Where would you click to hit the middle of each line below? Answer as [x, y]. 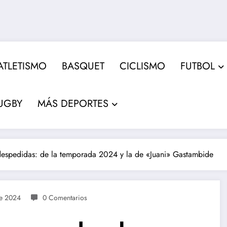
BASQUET [83, 66]
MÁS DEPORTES [73, 103]
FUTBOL [198, 66]
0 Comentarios [65, 197]
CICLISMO [143, 66]
